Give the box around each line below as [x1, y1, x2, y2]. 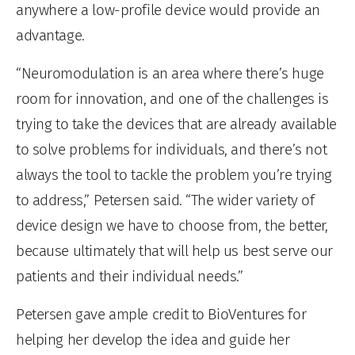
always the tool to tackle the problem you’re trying [16, 165, 332, 184]
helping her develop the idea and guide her [16, 330, 290, 349]
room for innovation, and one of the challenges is [16, 89, 329, 108]
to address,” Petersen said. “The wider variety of [16, 190, 315, 209]
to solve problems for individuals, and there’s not [16, 139, 327, 158]
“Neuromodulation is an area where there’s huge [16, 63, 324, 82]
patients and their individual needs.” [16, 266, 243, 285]
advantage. [16, 25, 85, 44]
